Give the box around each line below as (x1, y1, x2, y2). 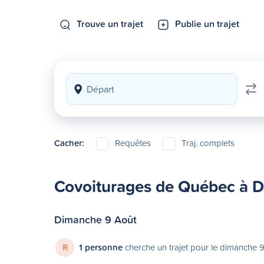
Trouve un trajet (77, 17, 143, 30)
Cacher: (54, 137, 84, 149)
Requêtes (115, 137, 151, 149)
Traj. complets (181, 137, 235, 149)
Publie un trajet (175, 17, 239, 30)
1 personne (79, 241, 123, 253)
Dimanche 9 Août (54, 212, 137, 227)
